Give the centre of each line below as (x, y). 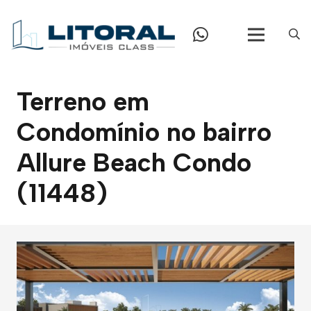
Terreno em (83, 101)
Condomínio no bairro (144, 132)
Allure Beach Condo (134, 162)
